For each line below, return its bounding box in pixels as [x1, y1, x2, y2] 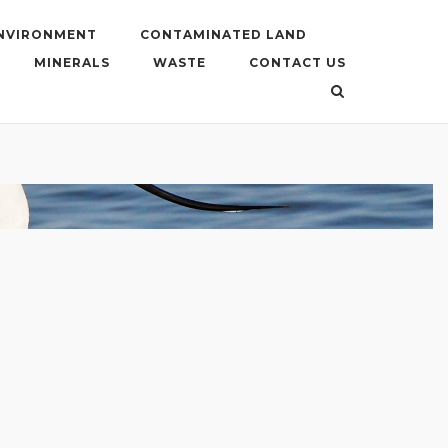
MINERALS [34, 55, 110, 71]
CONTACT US [249, 55, 346, 71]
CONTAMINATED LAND [140, 27, 307, 43]
